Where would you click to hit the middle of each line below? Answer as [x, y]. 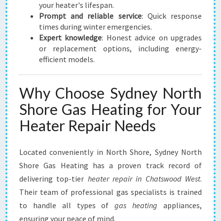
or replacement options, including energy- [120, 48]
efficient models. [67, 59]
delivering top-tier [54, 179]
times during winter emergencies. [95, 27]
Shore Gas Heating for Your [110, 109]
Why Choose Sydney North [110, 93]
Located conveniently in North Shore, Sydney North [110, 152]
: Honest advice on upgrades [152, 37]
